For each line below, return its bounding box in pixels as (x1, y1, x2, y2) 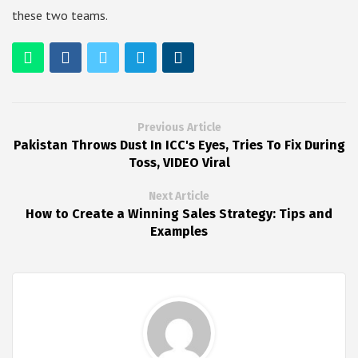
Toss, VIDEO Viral (128, 155, 230, 171)
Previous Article (137, 121, 221, 135)
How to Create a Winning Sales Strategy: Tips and (26, 206, 332, 222)
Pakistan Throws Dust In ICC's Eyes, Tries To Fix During (13, 137, 345, 153)
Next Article (149, 189, 209, 204)
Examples (150, 224, 208, 240)
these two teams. (12, 7, 108, 24)
